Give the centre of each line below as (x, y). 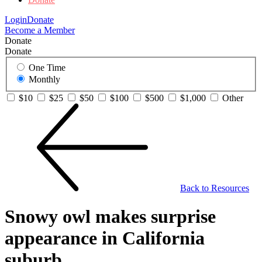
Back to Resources (215, 188)
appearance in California (105, 238)
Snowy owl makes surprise (110, 217)
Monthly (44, 79)
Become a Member (40, 30)
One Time (47, 68)
